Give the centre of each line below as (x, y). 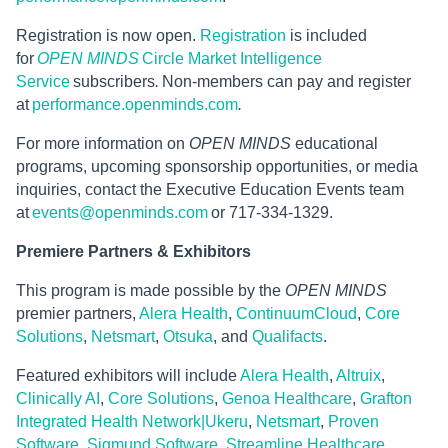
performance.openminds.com (135, 105)
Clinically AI (58, 399)
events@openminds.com (120, 213)
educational (334, 144)
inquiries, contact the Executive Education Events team (210, 190)
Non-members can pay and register (286, 82)
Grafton (386, 399)
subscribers (114, 82)
